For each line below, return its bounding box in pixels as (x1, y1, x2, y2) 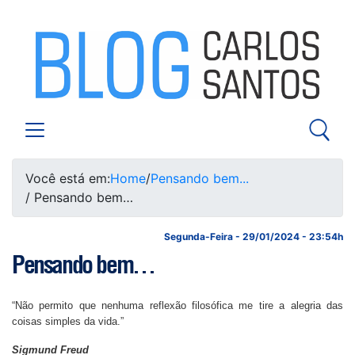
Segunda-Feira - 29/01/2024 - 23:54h (164, 231, 343, 242)
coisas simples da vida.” (12, 315, 124, 327)
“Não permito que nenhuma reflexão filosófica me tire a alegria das (12, 300, 343, 311)
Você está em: (25, 170, 110, 186)
